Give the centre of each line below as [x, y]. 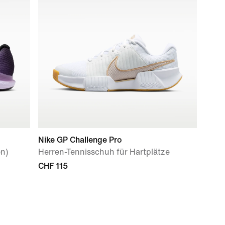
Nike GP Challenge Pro [80, 140]
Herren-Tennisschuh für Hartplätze [104, 152]
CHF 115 [53, 166]
